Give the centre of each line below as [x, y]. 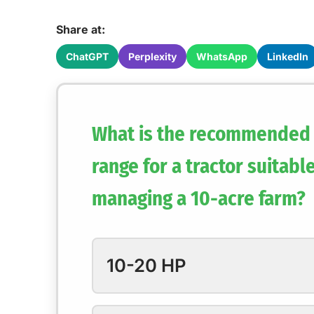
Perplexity [152, 56]
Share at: [81, 29]
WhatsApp [222, 56]
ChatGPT [87, 56]
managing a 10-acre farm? [199, 199]
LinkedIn [288, 56]
